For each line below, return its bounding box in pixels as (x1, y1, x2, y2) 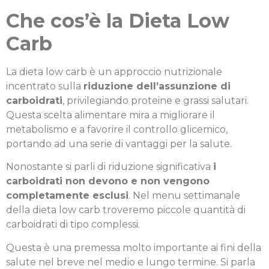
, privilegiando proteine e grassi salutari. (62, 95, 249, 107)
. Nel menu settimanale (128, 190, 240, 202)
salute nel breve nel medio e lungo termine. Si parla (6, 256, 255, 268)
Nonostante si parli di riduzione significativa (6, 161, 213, 173)
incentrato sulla (6, 80, 83, 92)
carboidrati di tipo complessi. (6, 219, 140, 231)
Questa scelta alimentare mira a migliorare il (6, 109, 215, 121)
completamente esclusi (6, 190, 128, 202)
